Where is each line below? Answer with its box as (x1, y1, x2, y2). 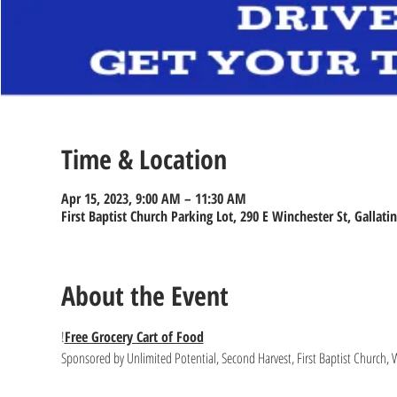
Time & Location (60, 141, 227, 177)
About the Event (60, 277, 229, 314)
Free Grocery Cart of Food (64, 327, 204, 346)
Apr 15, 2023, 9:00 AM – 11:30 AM (60, 189, 246, 208)
